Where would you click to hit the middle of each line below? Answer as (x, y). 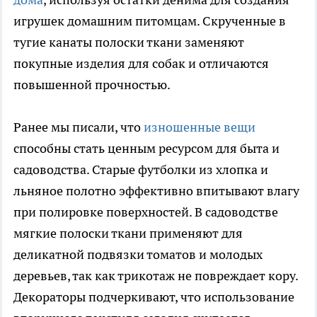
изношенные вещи (200, 127)
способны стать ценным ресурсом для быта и (146, 149)
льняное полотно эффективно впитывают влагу (156, 191)
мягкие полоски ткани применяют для (128, 234)
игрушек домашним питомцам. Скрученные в (150, 21)
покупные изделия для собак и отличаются (141, 64)
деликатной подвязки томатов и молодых (138, 255)
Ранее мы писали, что (79, 127)
